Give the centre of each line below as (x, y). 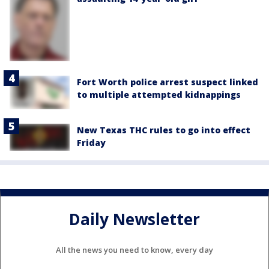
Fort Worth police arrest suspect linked (168, 82)
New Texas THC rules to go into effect (164, 130)
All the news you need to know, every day (134, 250)
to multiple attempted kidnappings (159, 94)
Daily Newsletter (134, 219)
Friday (91, 143)
